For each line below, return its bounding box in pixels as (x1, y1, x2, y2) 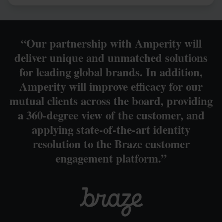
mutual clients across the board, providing (9, 92, 213, 110)
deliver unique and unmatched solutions (14, 49, 208, 66)
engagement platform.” (55, 150, 166, 167)
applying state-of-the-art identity (32, 121, 190, 138)
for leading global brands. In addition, (19, 63, 203, 81)
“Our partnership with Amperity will (20, 35, 202, 52)
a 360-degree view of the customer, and (17, 107, 205, 124)
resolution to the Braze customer (32, 135, 190, 153)
